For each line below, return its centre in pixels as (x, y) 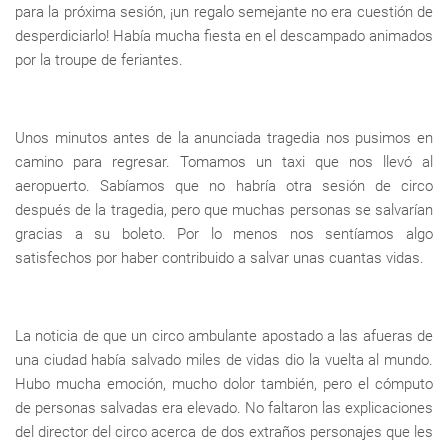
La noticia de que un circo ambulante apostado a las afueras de (224, 336)
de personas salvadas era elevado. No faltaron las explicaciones (224, 408)
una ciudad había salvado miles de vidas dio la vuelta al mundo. (224, 360)
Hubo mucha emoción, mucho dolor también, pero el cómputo (224, 384)
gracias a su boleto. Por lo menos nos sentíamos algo (224, 234)
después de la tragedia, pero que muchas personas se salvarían (224, 210)
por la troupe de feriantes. (99, 60)
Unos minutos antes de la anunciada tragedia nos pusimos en (224, 138)
